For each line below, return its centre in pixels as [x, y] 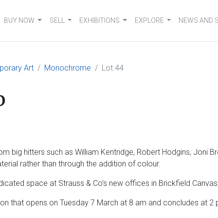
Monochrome [68, 68]
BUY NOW [19, 20]
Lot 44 [113, 68]
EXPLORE [149, 20]
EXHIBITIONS [100, 20]
